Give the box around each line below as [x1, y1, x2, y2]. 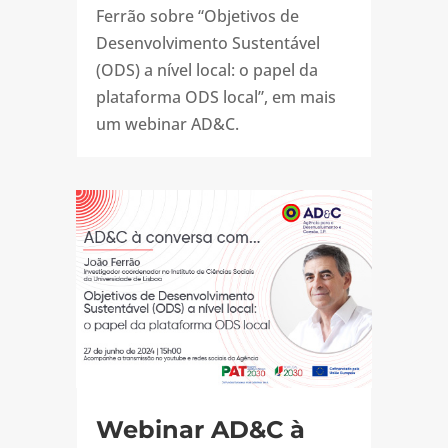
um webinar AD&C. [95, 113, 239, 136]
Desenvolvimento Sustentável [95, 32, 320, 55]
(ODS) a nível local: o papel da [95, 59, 318, 82]
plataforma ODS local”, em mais [95, 86, 336, 109]
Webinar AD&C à [95, 414, 305, 444]
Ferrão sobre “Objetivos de [95, 5, 299, 28]
